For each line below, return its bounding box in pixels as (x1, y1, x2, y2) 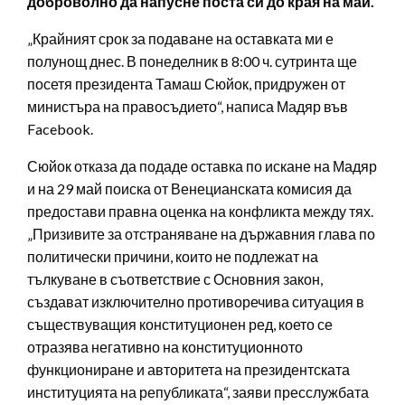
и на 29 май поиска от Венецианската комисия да (27, 179, 352, 197)
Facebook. (27, 119, 93, 137)
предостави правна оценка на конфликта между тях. (27, 202, 373, 220)
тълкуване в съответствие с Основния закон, (27, 269, 323, 287)
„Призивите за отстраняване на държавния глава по (27, 224, 375, 242)
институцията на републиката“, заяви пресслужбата (27, 382, 369, 400)
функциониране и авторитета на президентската (27, 360, 350, 378)
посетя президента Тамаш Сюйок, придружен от (27, 74, 345, 92)
